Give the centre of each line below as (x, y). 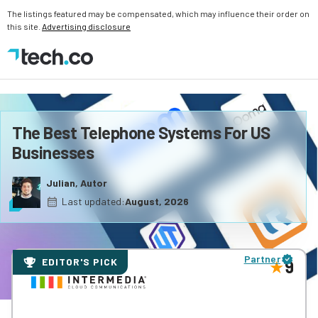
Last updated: (93, 201)
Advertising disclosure (86, 26)
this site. (24, 26)
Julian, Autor (77, 183)
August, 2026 (157, 201)
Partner (262, 259)
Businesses (53, 152)
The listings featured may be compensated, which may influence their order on (158, 13)
